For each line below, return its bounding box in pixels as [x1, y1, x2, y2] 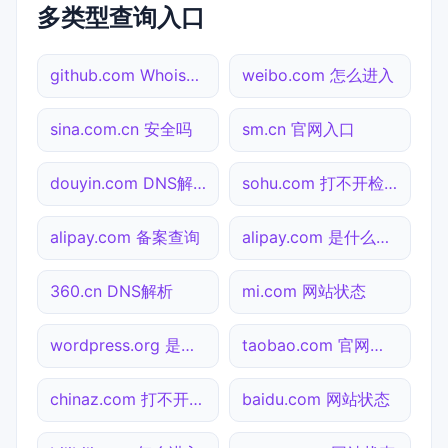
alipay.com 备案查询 [50, 226, 200, 247]
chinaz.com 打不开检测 [189, 388, 202, 409]
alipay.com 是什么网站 [376, 226, 389, 247]
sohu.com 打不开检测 [384, 172, 397, 193]
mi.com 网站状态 [242, 280, 366, 301]
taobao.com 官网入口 [370, 334, 383, 355]
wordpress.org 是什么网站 [181, 334, 194, 355]
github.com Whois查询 [186, 64, 199, 85]
